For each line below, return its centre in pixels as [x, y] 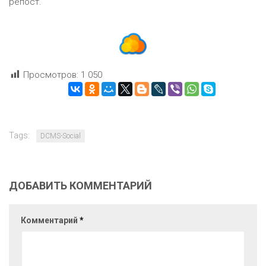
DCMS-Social [61, 136]
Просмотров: [51, 75]
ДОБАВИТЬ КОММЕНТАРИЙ [80, 186]
